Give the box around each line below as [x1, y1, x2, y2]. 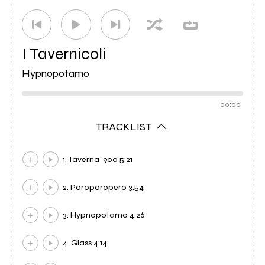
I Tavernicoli [21, 44, 106, 63]
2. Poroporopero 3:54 [63, 182, 144, 193]
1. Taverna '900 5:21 [63, 154, 133, 165]
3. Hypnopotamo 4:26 [63, 210, 146, 221]
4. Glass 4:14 [63, 238, 108, 248]
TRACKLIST [96, 119, 154, 133]
